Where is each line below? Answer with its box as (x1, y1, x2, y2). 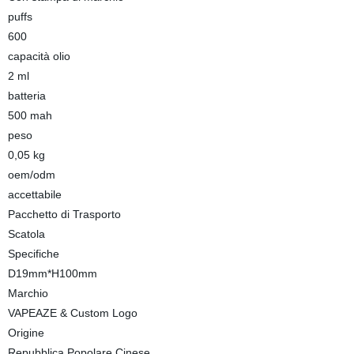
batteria (7, 89, 46, 102)
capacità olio (7, 50, 70, 62)
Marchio (7, 287, 48, 299)
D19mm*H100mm (7, 267, 97, 280)
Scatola (7, 228, 45, 240)
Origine (7, 326, 44, 339)
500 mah (7, 109, 52, 122)
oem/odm (7, 168, 55, 181)
